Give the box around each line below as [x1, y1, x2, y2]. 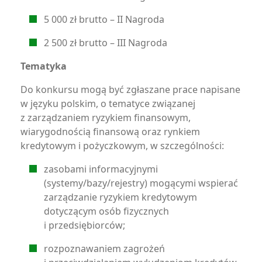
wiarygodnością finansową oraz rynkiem [20, 125, 200, 138]
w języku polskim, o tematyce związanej [20, 97, 195, 110]
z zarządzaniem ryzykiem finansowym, [20, 111, 191, 124]
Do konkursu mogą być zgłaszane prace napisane [20, 83, 240, 96]
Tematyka [20, 60, 67, 73]
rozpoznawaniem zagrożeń [44, 242, 165, 255]
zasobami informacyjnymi [44, 163, 158, 175]
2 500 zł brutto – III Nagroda [44, 36, 167, 49]
